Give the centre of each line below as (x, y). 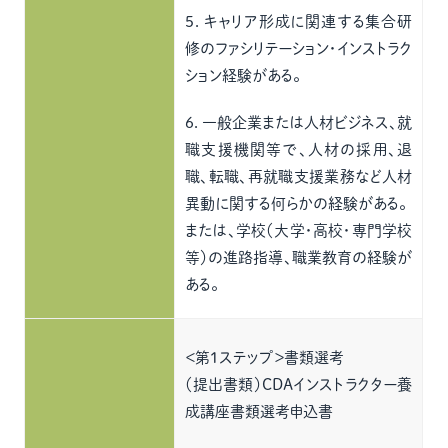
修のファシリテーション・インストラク (299, 48)
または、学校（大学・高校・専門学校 (299, 230)
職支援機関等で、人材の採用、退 (299, 149)
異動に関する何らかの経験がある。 (296, 203)
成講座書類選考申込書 (259, 411)
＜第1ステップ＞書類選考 (265, 357)
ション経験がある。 (243, 75)
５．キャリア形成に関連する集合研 (299, 21)
